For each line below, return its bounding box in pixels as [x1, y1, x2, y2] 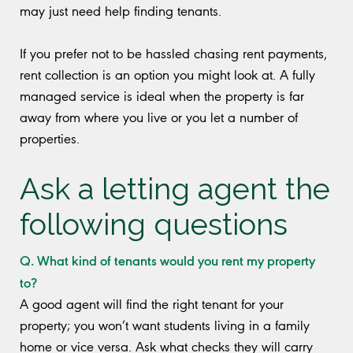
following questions [20, 206, 288, 242]
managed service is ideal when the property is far [20, 87, 304, 104]
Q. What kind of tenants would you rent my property [20, 250, 315, 269]
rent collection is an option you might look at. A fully [20, 66, 315, 83]
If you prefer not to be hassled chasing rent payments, [20, 45, 327, 61]
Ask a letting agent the [20, 170, 330, 206]
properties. [20, 130, 80, 147]
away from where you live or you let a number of [20, 109, 298, 125]
